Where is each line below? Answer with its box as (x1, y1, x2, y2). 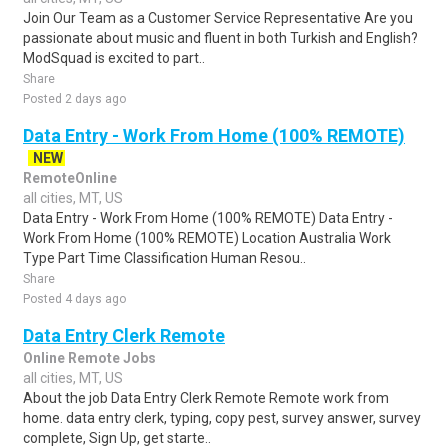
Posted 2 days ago (23, 92, 126, 106)
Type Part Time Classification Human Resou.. (23, 250, 306, 266)
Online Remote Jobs (23, 350, 156, 366)
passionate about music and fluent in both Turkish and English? (23, 30, 418, 46)
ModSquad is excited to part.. (23, 50, 205, 66)
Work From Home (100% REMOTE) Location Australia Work (23, 230, 391, 246)
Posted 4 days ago (23, 292, 126, 306)
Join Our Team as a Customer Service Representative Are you (23, 10, 413, 26)
